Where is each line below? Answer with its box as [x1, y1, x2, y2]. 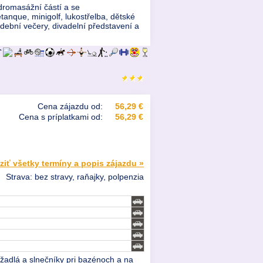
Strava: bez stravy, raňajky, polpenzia [6, 172, 144, 182]
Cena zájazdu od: [38, 102, 103, 112]
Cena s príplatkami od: [19, 112, 103, 122]
